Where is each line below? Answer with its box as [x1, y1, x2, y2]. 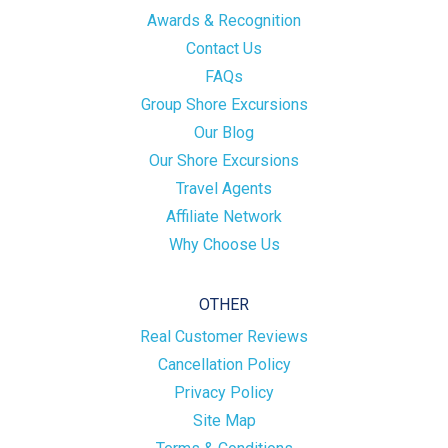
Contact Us [186, 39, 262, 59]
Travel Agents [176, 179, 272, 199]
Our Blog [194, 123, 254, 143]
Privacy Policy [174, 383, 274, 403]
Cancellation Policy [157, 355, 291, 375]
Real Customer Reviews [140, 327, 308, 347]
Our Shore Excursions [149, 151, 299, 171]
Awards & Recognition [147, 11, 301, 31]
